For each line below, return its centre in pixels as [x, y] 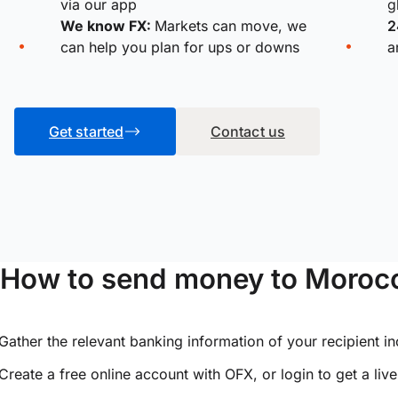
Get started [86, 131]
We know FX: [107, 25]
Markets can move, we [231, 25]
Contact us [248, 131]
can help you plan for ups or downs [180, 47]
